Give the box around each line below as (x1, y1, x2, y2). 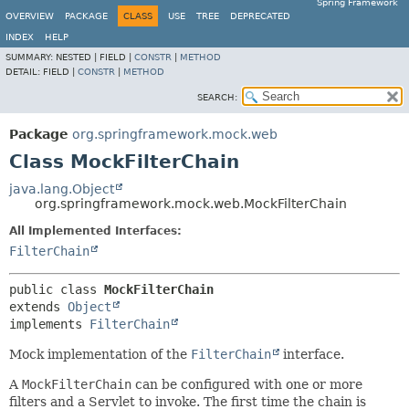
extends (9, 299, 68, 314)
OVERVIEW (5, 11, 54, 21)
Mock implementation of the (9, 347, 191, 362)
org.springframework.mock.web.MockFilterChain (35, 196, 347, 211)
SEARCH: (197, 92, 237, 102)
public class (9, 282, 104, 297)
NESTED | (56, 52, 100, 62)
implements (9, 317, 89, 331)
